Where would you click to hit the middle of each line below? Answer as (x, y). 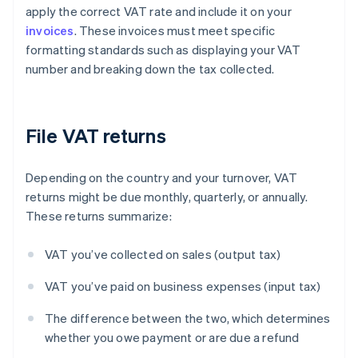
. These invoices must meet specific (175, 31)
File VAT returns (96, 136)
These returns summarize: (99, 216)
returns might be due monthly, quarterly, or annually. (167, 197)
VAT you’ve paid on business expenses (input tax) (183, 286)
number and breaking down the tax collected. (150, 69)
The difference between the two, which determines (188, 318)
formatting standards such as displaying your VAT (163, 50)
